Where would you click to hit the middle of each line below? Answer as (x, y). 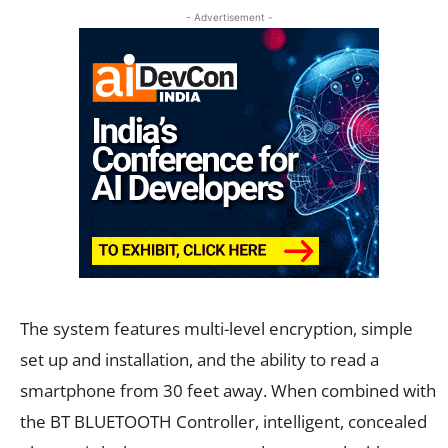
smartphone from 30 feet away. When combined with (228, 390)
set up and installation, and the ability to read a (199, 359)
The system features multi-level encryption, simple (216, 328)
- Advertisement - (229, 16)
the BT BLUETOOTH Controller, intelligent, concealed (223, 421)
